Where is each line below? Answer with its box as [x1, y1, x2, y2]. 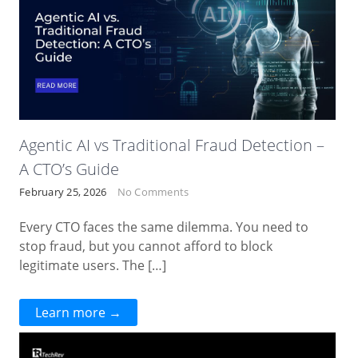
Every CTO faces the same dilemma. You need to [19, 218, 309, 237]
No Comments [117, 185, 189, 200]
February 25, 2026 [19, 185, 107, 200]
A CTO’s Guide [19, 158, 120, 181]
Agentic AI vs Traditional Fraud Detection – [19, 134, 325, 157]
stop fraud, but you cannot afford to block [19, 237, 273, 256]
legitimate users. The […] [19, 257, 167, 275]
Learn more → [35, 304, 122, 322]
